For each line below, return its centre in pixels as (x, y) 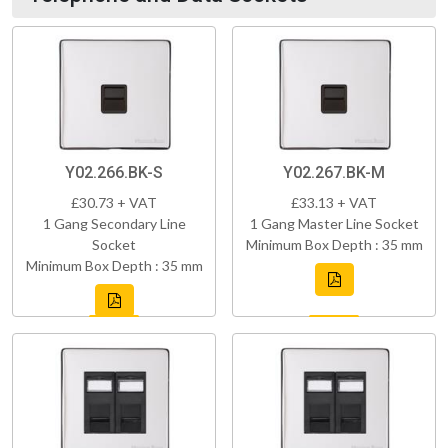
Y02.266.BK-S (114, 173)
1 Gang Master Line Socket (334, 224)
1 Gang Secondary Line (114, 224)
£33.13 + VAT (334, 203)
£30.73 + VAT (114, 203)
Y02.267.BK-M (334, 173)
